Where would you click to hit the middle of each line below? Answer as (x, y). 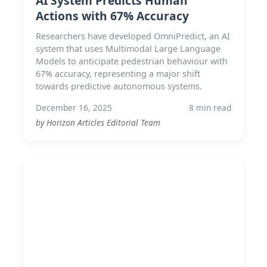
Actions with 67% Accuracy (112, 16)
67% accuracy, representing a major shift (118, 74)
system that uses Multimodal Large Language (128, 49)
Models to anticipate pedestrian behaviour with (132, 61)
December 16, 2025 (74, 108)
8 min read (210, 108)
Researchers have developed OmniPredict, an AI (133, 36)
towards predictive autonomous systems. (119, 86)
